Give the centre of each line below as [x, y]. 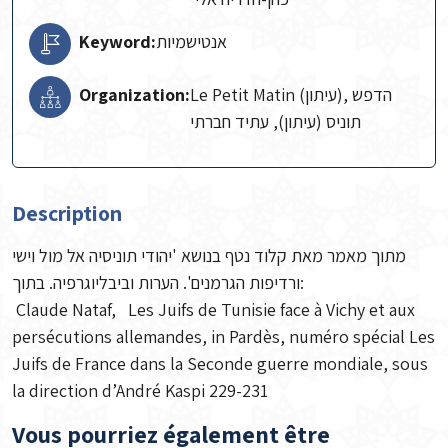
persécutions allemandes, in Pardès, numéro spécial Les [223, 336]
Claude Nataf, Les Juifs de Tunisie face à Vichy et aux [213, 309]
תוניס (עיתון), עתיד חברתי [275, 121]
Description [67, 213]
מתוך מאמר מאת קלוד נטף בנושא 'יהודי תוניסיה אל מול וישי [209, 255]
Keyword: [117, 41]
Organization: [134, 94]
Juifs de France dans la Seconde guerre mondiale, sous [220, 363]
